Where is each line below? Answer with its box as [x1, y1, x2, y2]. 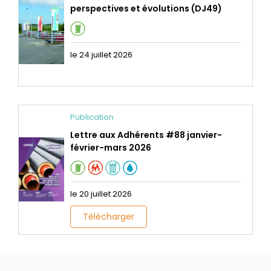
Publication [70, 111, 114, 123]
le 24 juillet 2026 [70, 48, 133, 60]
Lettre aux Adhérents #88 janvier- [70, 128, 223, 141]
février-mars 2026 [70, 141, 152, 154]
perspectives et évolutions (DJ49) [70, 2, 223, 15]
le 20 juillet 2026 [70, 188, 132, 200]
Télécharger [83, 210, 135, 223]
